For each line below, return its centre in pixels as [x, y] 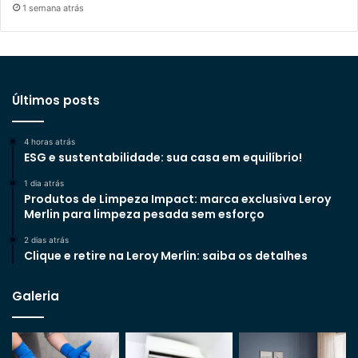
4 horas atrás [50, 141]
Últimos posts [56, 100]
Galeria [36, 296]
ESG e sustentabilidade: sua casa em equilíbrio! [163, 157]
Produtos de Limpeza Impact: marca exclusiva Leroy [177, 199]
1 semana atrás [53, 8]
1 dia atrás [44, 183]
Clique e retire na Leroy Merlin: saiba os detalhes [166, 255]
